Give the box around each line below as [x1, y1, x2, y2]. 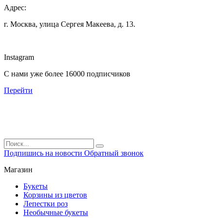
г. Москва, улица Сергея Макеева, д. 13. [4, 19, 135, 28]
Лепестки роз [23, 199, 68, 208]
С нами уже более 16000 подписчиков [4, 69, 130, 78]
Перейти [4, 86, 33, 94]
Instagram [4, 53, 34, 61]
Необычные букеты [23, 208, 88, 217]
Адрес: [4, 3, 26, 12]
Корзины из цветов [23, 190, 87, 199]
